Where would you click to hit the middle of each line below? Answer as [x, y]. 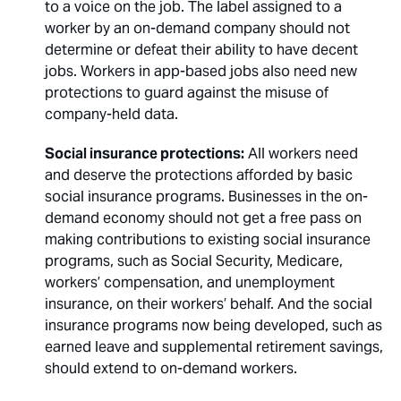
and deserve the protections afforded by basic [199, 175]
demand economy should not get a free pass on [203, 218]
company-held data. [111, 114]
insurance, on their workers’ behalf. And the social [209, 304]
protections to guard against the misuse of [187, 93]
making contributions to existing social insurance [208, 239]
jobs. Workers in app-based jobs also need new [201, 71]
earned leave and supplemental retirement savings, [214, 347]
